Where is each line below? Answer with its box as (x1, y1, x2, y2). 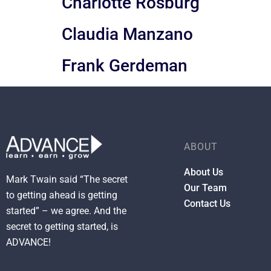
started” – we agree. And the (6, 205, 126, 217)
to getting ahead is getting (6, 189, 117, 201)
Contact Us (183, 197, 230, 209)
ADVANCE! (6, 237, 51, 249)
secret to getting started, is (6, 221, 118, 233)
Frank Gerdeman (62, 55, 188, 76)
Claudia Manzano (62, 24, 193, 44)
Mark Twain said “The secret (6, 174, 128, 186)
